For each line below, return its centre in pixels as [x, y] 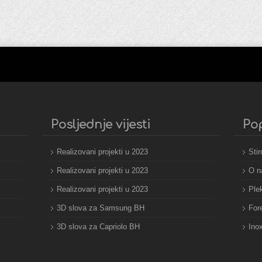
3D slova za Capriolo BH [99, 227]
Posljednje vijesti [101, 125]
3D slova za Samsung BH [101, 208]
